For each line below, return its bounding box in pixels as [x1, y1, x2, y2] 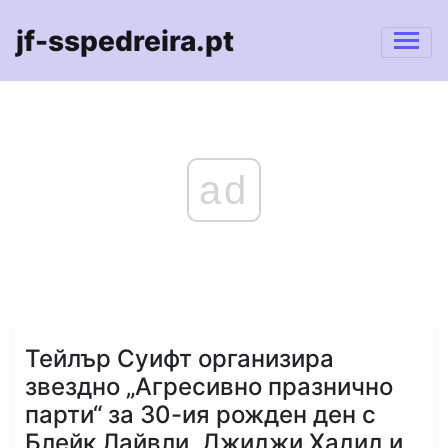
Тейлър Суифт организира [25, 344, 334, 373]
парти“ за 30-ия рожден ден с [25, 400, 376, 429]
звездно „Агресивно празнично [25, 372, 393, 401]
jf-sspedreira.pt [16, 23, 234, 58]
